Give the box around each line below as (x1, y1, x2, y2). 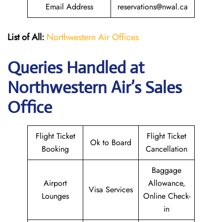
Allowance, (148, 177, 185, 189)
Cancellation (146, 143, 187, 155)
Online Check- (143, 190, 190, 202)
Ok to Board (90, 137, 131, 148)
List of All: (7, 31, 47, 44)
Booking (42, 143, 69, 155)
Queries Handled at (7, 57, 144, 78)
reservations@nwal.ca (117, 1, 188, 12)
